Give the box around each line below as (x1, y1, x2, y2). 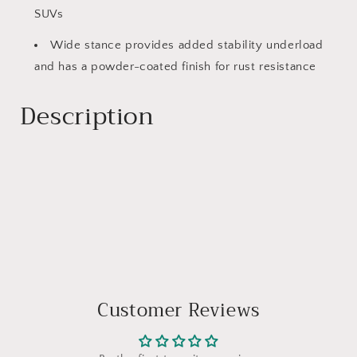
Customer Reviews (97, 295, 260, 326)
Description (20, 96, 155, 137)
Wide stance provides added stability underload (50, 38, 324, 52)
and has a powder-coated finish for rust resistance (34, 60, 317, 73)
